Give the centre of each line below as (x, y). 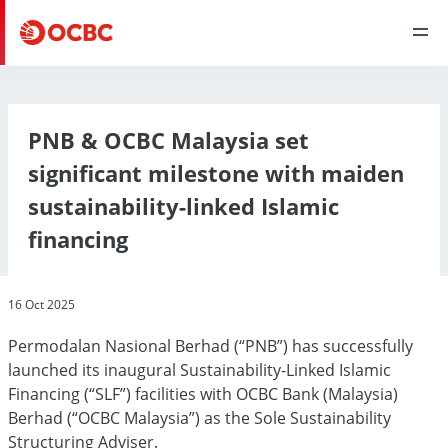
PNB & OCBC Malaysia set (168, 140)
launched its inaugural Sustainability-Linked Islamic (199, 370)
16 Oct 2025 (41, 304)
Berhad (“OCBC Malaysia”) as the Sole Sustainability (199, 418)
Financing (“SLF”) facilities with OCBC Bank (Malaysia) (203, 394)
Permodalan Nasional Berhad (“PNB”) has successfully (210, 346)
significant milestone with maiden (216, 173)
